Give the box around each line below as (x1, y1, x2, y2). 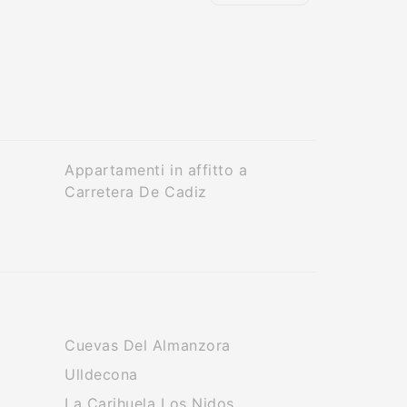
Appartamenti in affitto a (65, 161, 248, 179)
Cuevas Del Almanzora (65, 336, 231, 354)
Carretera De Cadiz (65, 183, 207, 201)
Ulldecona (65, 365, 138, 383)
